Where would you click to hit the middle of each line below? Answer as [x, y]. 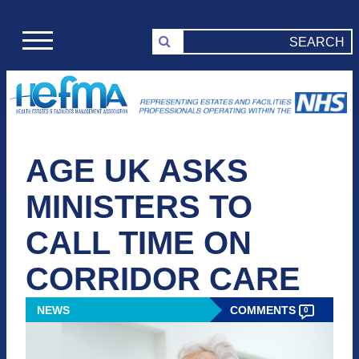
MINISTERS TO [139, 207]
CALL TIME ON [139, 243]
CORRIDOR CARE [163, 279]
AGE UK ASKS [137, 171]
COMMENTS [264, 311]
